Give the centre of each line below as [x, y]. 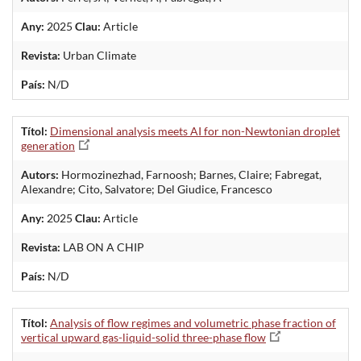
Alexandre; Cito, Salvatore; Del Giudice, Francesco [147, 189]
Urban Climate [98, 55]
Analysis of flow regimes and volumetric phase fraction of [193, 322]
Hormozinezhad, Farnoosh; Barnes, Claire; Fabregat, [190, 174]
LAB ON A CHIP [102, 247]
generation [48, 145]
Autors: [40, 174]
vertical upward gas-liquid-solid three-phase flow [143, 337]
